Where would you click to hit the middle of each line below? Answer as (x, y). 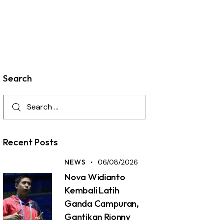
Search (18, 78)
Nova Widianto (95, 177)
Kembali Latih (92, 190)
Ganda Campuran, (102, 204)
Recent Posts (31, 142)
